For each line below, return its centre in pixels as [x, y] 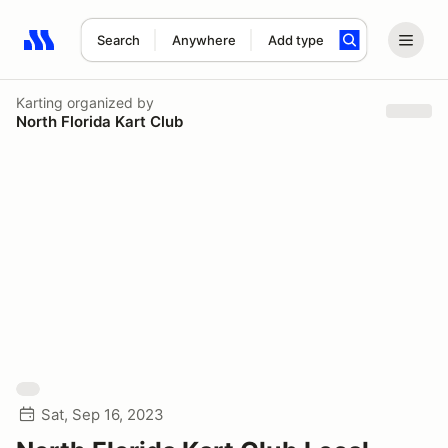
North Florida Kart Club [99, 121]
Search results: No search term [139, 51]
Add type [295, 40]
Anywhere [203, 40]
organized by [108, 102]
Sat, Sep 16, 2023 [102, 414]
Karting [39, 102]
